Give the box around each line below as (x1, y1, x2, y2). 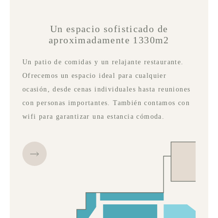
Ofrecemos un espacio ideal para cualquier (22, 72, 167, 80)
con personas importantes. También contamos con (22, 99, 190, 107)
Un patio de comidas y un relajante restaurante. (22, 58, 184, 66)
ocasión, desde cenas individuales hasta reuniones (22, 86, 191, 93)
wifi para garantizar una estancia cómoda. (22, 113, 165, 121)
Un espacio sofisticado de (50, 23, 168, 35)
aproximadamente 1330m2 (49, 35, 169, 46)
